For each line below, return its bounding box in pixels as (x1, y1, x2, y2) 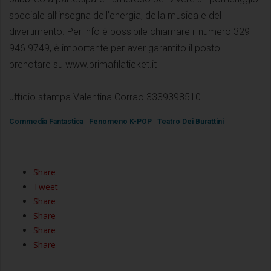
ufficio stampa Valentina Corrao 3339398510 (9, 91, 201, 103)
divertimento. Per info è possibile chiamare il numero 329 (9, 25, 250, 38)
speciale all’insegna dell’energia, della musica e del (9, 9, 221, 21)
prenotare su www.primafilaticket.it (9, 58, 157, 70)
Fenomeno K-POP (89, 117, 154, 126)
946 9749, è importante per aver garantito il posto (9, 42, 220, 54)
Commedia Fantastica (9, 117, 85, 126)
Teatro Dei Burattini (157, 117, 224, 126)
